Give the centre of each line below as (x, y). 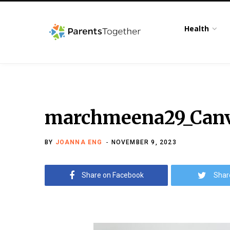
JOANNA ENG (79, 142)
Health (197, 28)
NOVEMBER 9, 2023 (144, 142)
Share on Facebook (112, 175)
